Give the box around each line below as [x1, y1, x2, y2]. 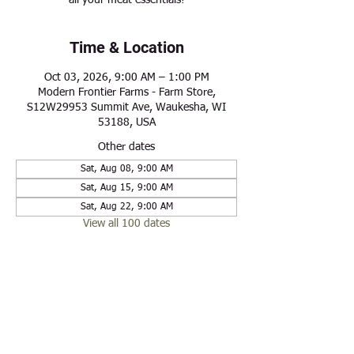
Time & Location [69, 38, 184, 58]
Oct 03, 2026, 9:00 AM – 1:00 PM [43, 72, 209, 84]
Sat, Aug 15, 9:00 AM [80, 183, 173, 194]
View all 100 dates [83, 218, 170, 230]
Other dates [98, 141, 155, 153]
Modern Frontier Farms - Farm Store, [37, 87, 216, 99]
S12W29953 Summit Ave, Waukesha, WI [27, 102, 226, 114]
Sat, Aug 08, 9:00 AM [80, 164, 173, 175]
